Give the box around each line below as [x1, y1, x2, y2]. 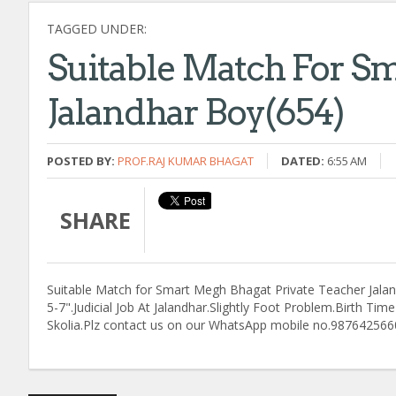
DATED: [281, 152, 324, 169]
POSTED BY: [47, 152, 115, 169]
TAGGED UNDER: [47, 19, 147, 37]
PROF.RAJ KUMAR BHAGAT [118, 152, 254, 169]
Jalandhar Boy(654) [47, 90, 344, 133]
